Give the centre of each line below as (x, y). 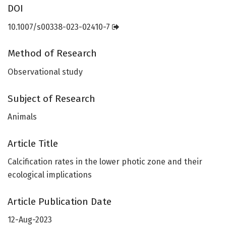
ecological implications (50, 175)
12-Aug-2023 (30, 220)
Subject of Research (51, 98)
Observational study (45, 72)
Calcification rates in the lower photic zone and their (105, 162)
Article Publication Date (60, 201)
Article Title (33, 143)
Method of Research (52, 53)
